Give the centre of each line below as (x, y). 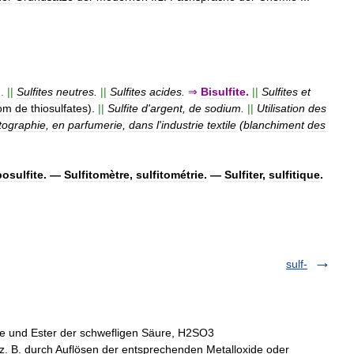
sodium (223, 109)
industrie (183, 125)
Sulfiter (243, 175)
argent (166, 109)
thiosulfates (59, 109)
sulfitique (294, 175)
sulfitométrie (170, 175)
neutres (75, 92)
